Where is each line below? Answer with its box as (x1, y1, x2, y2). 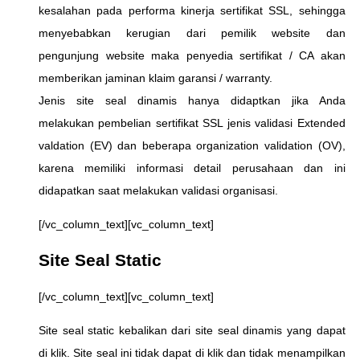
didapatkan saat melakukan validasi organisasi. (39, 183, 278, 197)
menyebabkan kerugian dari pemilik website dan (39, 26, 346, 39)
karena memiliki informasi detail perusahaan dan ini (39, 161, 346, 174)
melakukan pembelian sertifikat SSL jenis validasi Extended (39, 116, 346, 129)
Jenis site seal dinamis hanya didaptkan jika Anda (39, 93, 346, 107)
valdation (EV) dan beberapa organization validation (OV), (39, 138, 346, 152)
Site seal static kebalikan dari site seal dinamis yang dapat (39, 324, 346, 337)
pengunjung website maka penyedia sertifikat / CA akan (39, 48, 346, 62)
